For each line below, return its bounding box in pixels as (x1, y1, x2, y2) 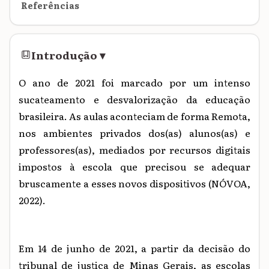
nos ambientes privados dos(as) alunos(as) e (19, 125, 250, 140)
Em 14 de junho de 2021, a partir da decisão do (19, 240, 250, 255)
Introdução (31, 46, 98, 62)
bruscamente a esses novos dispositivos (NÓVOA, (19, 175, 250, 190)
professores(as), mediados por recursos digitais (19, 142, 250, 157)
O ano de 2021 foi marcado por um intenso (19, 74, 250, 89)
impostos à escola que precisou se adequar (19, 159, 250, 174)
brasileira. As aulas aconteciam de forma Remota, (19, 108, 250, 123)
